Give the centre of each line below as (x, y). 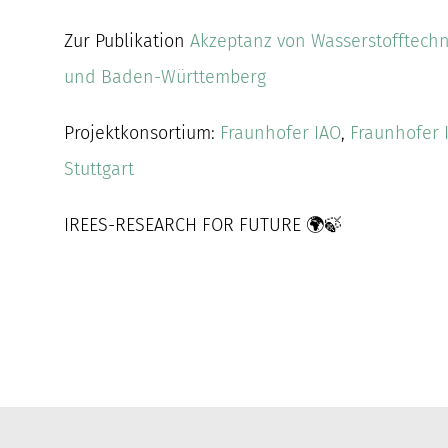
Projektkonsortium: (142, 133)
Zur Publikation (127, 41)
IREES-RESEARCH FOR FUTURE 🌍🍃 (203, 225)
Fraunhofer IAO (281, 133)
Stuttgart (99, 169)
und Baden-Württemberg (165, 77)
